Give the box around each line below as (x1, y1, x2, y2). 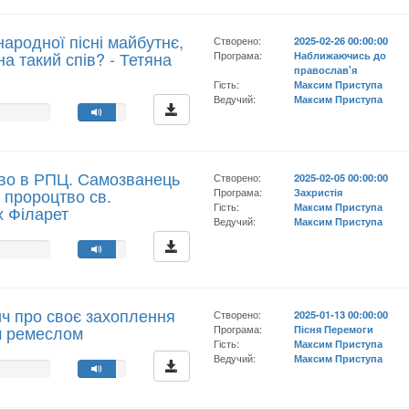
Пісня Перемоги (294, 321, 374, 336)
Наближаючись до (294, 47, 387, 62)
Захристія (294, 184, 343, 199)
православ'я (294, 62, 358, 77)
